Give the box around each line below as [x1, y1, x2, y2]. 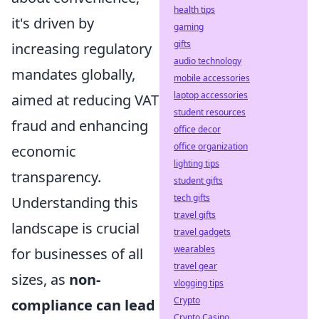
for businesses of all [11, 244, 143, 263]
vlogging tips [174, 277, 224, 289]
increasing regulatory [11, 38, 152, 58]
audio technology [174, 55, 241, 67]
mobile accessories [174, 72, 250, 84]
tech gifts [174, 192, 210, 204]
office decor [174, 123, 221, 135]
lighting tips [174, 157, 219, 169]
